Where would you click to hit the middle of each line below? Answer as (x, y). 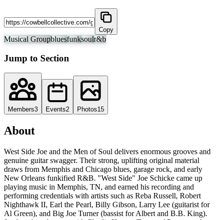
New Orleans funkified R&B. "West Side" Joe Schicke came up (103, 178)
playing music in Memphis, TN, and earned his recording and (99, 187)
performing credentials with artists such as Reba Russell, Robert (102, 196)
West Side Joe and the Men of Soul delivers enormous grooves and (107, 152)
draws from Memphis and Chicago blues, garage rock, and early (103, 169)
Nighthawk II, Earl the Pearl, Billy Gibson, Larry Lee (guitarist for (107, 205)
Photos (87, 110)
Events (56, 110)
